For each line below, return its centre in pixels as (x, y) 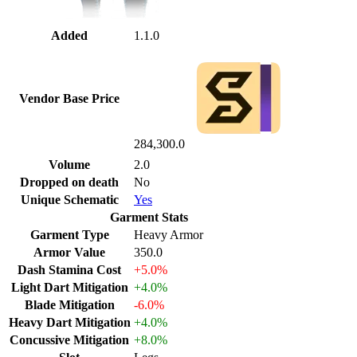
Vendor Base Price (70, 98)
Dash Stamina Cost (70, 269)
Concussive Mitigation (70, 339)
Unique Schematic (70, 199)
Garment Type (70, 234)
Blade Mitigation (70, 304)
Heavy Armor (169, 234)
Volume (70, 164)
